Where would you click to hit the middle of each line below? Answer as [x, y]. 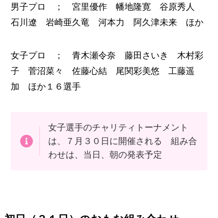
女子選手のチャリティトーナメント [118, 128]
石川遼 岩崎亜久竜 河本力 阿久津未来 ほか [107, 23]
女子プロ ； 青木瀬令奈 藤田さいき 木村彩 [107, 56]
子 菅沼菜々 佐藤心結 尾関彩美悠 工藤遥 [103, 71]
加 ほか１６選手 [46, 87]
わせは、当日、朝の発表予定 [105, 155]
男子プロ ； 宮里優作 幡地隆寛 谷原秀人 [107, 7]
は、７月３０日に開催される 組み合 [122, 141]
